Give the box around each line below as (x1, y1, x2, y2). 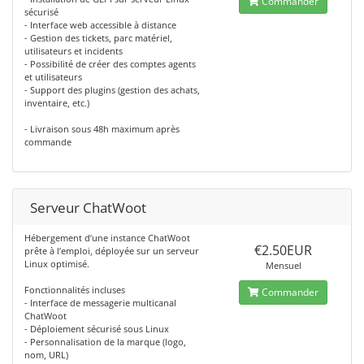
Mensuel (265, 259, 301, 271)
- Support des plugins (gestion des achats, (24, 84, 200, 96)
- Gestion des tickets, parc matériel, (24, 32, 172, 44)
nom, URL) (24, 349, 68, 361)
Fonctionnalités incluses (24, 284, 125, 296)
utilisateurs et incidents (24, 45, 123, 57)
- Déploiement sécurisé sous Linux (24, 323, 169, 335)
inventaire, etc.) (24, 97, 89, 109)
